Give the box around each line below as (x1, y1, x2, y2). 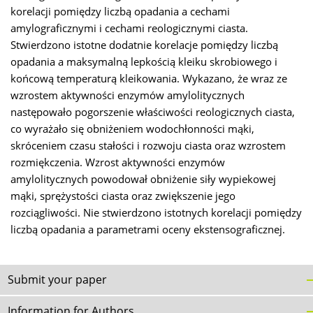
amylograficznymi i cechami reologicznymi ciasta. (10, 21, 248, 36)
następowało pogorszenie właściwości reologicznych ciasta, (10, 105, 295, 120)
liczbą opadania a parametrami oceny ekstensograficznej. (10, 222, 285, 238)
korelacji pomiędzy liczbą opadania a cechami (10, 4, 230, 20)
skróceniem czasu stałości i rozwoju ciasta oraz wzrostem (10, 138, 286, 154)
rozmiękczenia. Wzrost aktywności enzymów (10, 155, 225, 170)
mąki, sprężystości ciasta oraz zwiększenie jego (10, 189, 235, 204)
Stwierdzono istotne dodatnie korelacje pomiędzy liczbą (10, 38, 278, 53)
